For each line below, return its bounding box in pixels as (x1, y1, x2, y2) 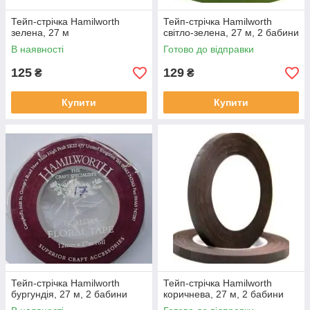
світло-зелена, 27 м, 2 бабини (163, 27, 299, 38)
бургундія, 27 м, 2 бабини (11, 289, 127, 300)
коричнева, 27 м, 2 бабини (163, 289, 284, 300)
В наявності (11, 44, 64, 55)
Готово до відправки (163, 44, 254, 55)
